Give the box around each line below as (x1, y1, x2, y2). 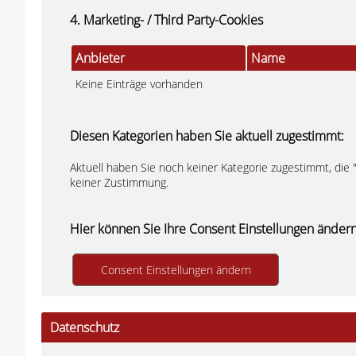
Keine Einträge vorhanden (75, 76, 203, 91)
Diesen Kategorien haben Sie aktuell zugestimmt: (70, 127, 344, 145)
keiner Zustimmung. (70, 175, 168, 190)
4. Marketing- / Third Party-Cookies (70, 11, 263, 29)
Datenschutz (50, 319, 119, 336)
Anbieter (75, 49, 125, 67)
